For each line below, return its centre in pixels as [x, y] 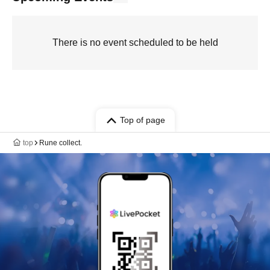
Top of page [142, 120]
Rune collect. [61, 143]
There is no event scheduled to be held [135, 42]
